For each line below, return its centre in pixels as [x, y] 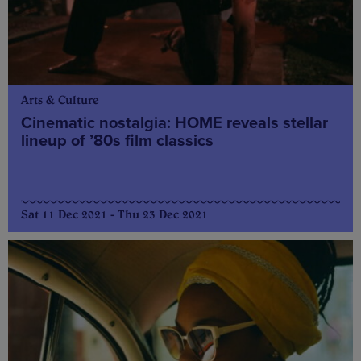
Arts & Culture [60, 100]
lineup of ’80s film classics [117, 141]
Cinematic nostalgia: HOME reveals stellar [174, 124]
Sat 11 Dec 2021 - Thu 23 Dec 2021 [114, 215]
